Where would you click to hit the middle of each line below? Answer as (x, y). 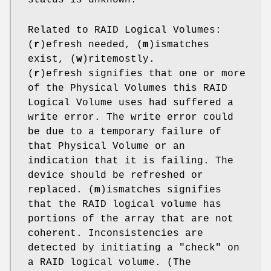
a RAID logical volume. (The (109, 262)
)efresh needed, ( (91, 44)
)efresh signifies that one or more (143, 73)
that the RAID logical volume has (125, 204)
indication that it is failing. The (131, 161)
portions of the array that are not (131, 219)
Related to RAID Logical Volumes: (125, 30)
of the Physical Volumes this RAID (128, 88)
